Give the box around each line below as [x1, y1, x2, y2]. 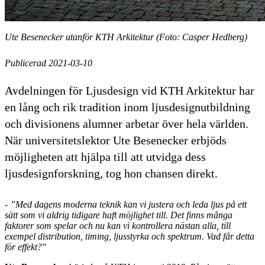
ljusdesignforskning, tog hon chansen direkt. [5, 166, 218, 180]
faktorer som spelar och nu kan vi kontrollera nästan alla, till [5, 220, 231, 231]
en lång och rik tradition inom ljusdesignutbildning [5, 100, 250, 114]
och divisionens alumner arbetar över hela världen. [5, 117, 248, 130]
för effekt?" [5, 241, 46, 252]
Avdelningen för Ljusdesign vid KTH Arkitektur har [5, 83, 254, 97]
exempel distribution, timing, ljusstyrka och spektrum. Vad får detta [5, 231, 254, 241]
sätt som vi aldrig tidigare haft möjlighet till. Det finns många [5, 209, 232, 220]
